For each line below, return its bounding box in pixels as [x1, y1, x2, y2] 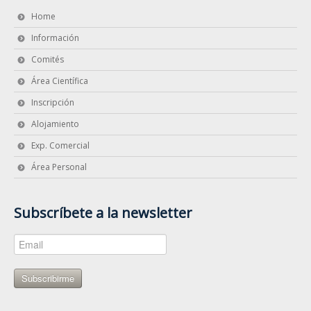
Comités [31, 53, 64, 66]
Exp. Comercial [31, 140, 90, 152]
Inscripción [31, 96, 74, 109]
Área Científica [31, 75, 88, 87]
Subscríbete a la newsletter [14, 203, 192, 223]
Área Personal [31, 161, 87, 174]
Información [31, 32, 79, 44]
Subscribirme [22, 271, 74, 285]
